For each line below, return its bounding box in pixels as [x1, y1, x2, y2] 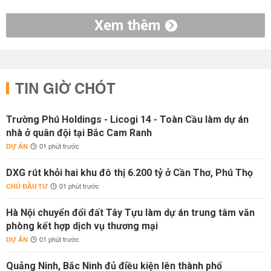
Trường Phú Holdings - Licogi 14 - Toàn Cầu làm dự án [6, 114, 249, 125]
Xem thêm [94, 17, 160, 34]
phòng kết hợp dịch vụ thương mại [6, 220, 158, 232]
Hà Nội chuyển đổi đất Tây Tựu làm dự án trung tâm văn [6, 207, 255, 218]
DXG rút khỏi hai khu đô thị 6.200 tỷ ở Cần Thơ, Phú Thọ [6, 167, 253, 178]
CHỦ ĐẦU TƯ [6, 180, 48, 193]
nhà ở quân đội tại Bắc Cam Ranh [6, 127, 152, 139]
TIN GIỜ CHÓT [15, 76, 116, 103]
